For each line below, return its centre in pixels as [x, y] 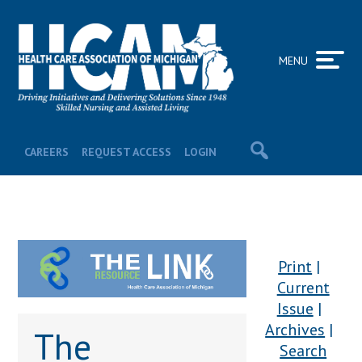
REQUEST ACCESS [127, 152]
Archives [295, 330]
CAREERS [47, 152]
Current [303, 288]
